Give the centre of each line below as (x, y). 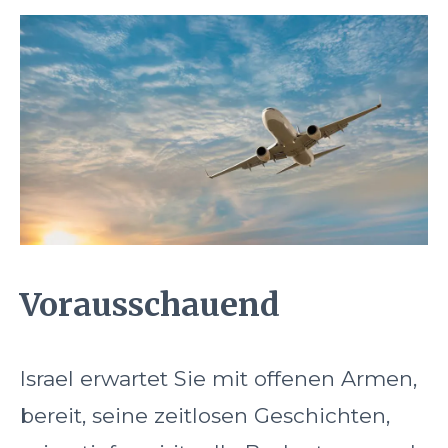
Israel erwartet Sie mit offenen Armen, (218, 379)
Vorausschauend (150, 304)
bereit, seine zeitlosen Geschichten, (205, 416)
